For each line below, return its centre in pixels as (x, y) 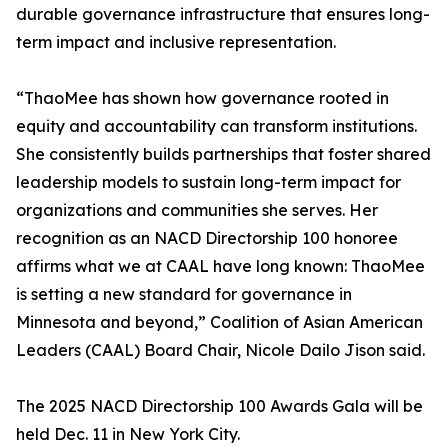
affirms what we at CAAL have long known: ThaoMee (220, 266)
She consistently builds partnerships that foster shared (223, 154)
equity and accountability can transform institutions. (216, 126)
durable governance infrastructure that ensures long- (223, 14)
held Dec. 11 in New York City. (128, 434)
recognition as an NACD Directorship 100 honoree (207, 238)
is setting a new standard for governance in (184, 294)
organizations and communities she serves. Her (197, 210)
